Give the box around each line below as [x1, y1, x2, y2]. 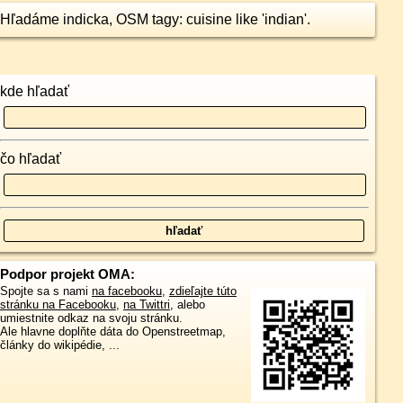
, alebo [169, 298, 205, 311]
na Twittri [122, 298, 170, 311]
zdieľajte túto [168, 284, 237, 298]
